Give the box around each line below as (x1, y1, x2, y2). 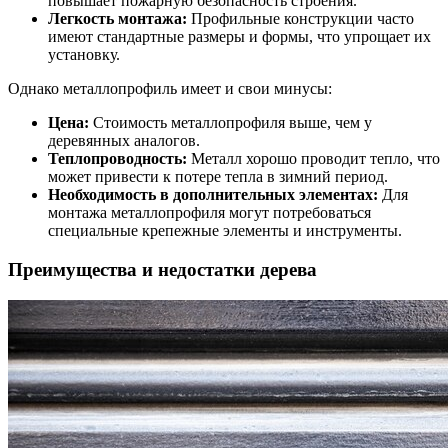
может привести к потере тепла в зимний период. (48, 168, 388, 186)
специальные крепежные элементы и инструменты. (48, 222, 402, 240)
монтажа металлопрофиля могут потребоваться (48, 204, 371, 222)
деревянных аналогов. (48, 132, 200, 150)
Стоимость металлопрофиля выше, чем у (89, 114, 372, 132)
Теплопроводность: (48, 150, 187, 168)
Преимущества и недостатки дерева (8, 259, 317, 281)
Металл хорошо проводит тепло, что (187, 150, 440, 168)
